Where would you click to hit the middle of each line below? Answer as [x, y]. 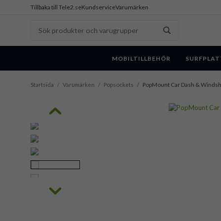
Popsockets [119, 85]
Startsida [42, 85]
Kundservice [98, 7]
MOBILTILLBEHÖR [141, 58]
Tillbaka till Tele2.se [56, 7]
